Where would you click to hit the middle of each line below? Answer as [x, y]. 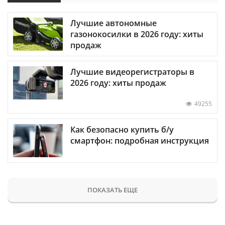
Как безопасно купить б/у [122, 129]
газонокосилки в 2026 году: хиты [137, 34]
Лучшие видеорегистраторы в [132, 72]
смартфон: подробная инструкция [140, 140]
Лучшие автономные [114, 23]
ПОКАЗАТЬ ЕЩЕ [113, 190]
